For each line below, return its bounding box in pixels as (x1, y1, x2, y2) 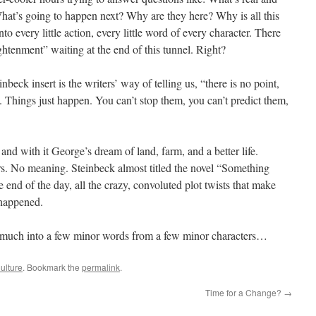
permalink (82, 261, 120, 273)
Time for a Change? (205, 286, 284, 298)
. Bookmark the (23, 261, 82, 273)
